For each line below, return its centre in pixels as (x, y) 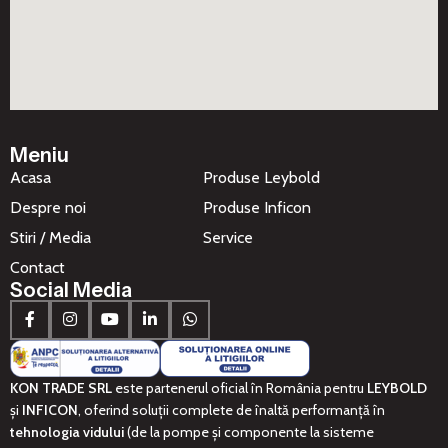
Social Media (71, 289)
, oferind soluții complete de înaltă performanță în (231, 409)
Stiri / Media (50, 237)
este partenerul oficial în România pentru (239, 387)
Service (227, 237)
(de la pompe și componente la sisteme (249, 431)
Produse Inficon (256, 207)
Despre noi (48, 207)
